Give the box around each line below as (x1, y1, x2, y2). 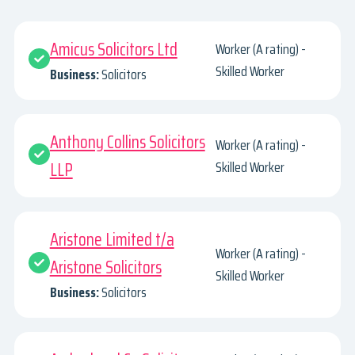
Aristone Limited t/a (49, 226, 174, 254)
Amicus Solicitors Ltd (49, 35, 177, 63)
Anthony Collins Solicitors (49, 128, 205, 156)
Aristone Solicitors (49, 254, 162, 282)
